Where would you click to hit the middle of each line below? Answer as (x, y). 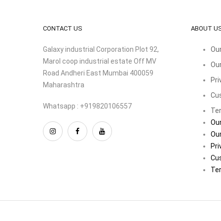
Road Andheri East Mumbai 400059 (98, 73)
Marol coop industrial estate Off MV (100, 61)
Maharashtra (64, 85)
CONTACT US (63, 28)
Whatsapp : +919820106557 (87, 106)
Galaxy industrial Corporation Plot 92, (101, 49)
